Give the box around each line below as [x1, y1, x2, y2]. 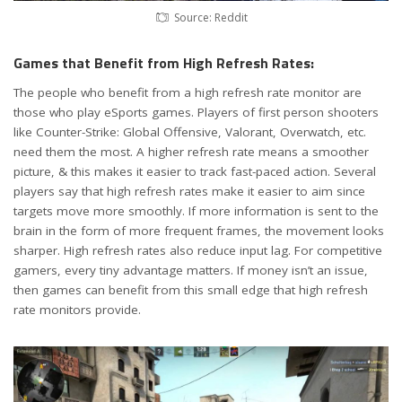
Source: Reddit [173, 9, 248, 25]
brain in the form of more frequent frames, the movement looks [13, 223, 384, 240]
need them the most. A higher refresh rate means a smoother [13, 144, 369, 161]
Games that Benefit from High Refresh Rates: [13, 51, 314, 74]
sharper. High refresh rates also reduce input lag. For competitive [13, 242, 382, 259]
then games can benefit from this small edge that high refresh [13, 282, 368, 299]
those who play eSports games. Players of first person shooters [13, 104, 379, 121]
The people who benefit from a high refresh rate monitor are [13, 84, 362, 101]
